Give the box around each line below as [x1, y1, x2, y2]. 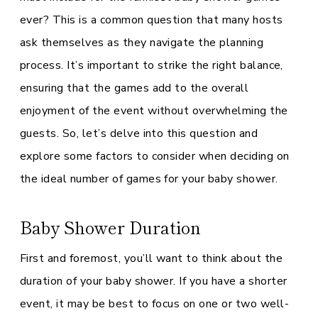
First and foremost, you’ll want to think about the [20, 251, 283, 266]
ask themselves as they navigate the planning [20, 35, 264, 50]
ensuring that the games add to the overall [20, 80, 249, 96]
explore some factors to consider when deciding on [20, 148, 290, 164]
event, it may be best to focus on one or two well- [20, 296, 290, 312]
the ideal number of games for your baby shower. [20, 171, 278, 187]
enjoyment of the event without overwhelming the [20, 103, 288, 119]
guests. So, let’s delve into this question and [20, 126, 258, 141]
